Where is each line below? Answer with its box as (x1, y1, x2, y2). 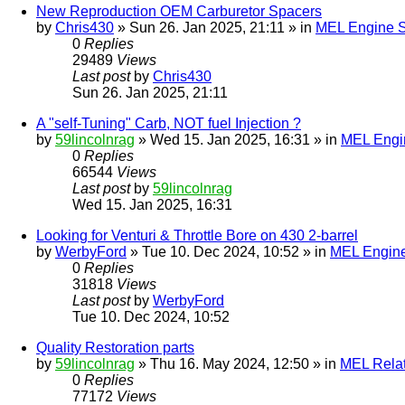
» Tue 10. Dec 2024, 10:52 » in (127, 244, 330, 260)
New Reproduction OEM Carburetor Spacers (36, 4, 322, 20)
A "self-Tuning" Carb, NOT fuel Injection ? (36, 116, 301, 132)
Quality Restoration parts (36, 340, 194, 356)
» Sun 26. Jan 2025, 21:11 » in (114, 20, 316, 36)
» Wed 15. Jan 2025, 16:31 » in (135, 132, 341, 148)
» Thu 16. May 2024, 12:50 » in (135, 356, 340, 372)
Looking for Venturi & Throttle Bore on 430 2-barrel (36, 228, 358, 244)
